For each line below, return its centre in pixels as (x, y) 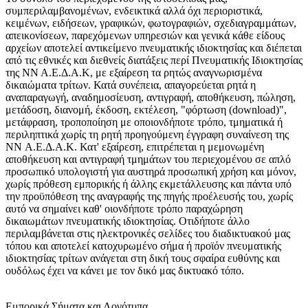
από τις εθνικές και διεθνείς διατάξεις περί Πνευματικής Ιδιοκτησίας (154, 60)
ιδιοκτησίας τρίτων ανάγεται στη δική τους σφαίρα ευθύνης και (143, 258)
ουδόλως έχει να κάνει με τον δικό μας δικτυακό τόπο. (125, 271)
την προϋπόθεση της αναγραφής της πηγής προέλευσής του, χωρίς (149, 197)
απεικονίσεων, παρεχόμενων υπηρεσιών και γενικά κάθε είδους (145, 36)
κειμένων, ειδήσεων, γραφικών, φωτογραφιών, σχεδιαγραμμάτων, (151, 23)
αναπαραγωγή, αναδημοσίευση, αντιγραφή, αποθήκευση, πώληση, (151, 98)
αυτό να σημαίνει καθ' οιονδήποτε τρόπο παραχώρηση (124, 209)
